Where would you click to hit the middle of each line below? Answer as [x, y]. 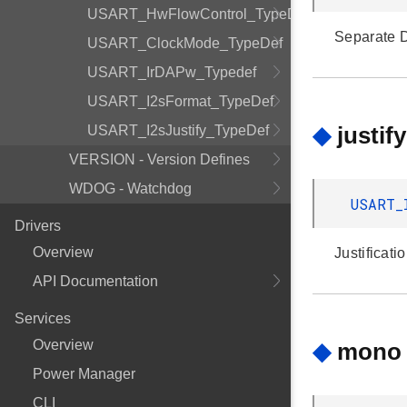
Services [43, 318]
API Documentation [95, 281]
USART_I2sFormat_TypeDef [180, 101]
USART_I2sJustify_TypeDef [178, 130]
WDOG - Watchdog [130, 189]
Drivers [38, 226]
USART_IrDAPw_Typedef [172, 72]
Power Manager [84, 374]
